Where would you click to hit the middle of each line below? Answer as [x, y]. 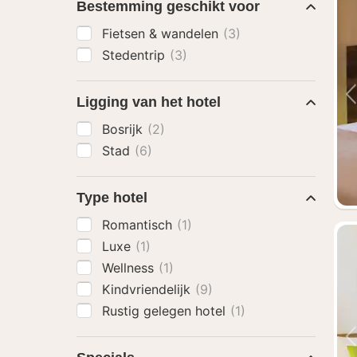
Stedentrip [135, 55]
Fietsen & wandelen [162, 33]
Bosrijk [124, 129]
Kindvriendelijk [148, 289]
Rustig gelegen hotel [166, 311]
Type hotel [112, 198]
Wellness [130, 268]
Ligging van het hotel [149, 102]
